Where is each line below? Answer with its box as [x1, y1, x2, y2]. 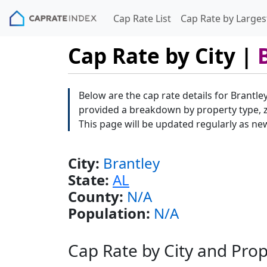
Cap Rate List [113, 11, 172, 25]
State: [68, 169, 109, 190]
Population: [68, 203, 150, 223]
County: [68, 186, 123, 206]
